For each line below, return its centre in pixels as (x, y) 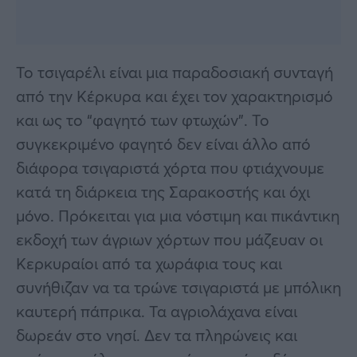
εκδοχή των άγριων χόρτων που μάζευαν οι (169, 239)
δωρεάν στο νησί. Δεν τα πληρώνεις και (157, 335)
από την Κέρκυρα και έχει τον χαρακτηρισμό (175, 96)
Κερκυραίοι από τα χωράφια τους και (149, 263)
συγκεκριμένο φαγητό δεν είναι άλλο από (163, 143)
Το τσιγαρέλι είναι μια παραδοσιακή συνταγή (175, 72)
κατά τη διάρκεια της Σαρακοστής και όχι (163, 191)
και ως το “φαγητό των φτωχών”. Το (143, 120)
